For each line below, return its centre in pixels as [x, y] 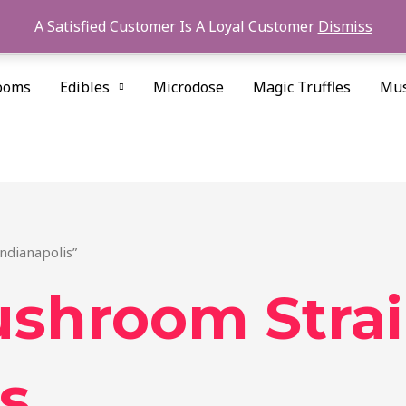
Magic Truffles [302, 87]
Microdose [188, 87]
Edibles [85, 87]
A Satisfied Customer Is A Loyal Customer [176, 26]
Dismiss [345, 26]
